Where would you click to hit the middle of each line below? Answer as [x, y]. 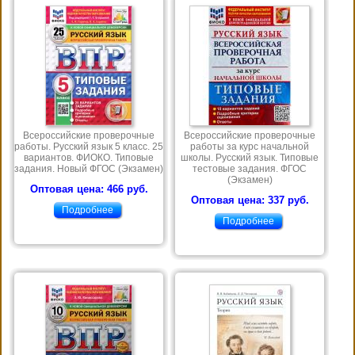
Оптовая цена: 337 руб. [250, 200]
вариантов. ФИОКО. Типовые [89, 158]
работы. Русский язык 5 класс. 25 [89, 147]
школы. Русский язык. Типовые [250, 158]
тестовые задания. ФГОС [250, 169]
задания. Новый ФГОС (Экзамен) [89, 169]
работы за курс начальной [250, 147]
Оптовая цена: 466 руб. [89, 189]
